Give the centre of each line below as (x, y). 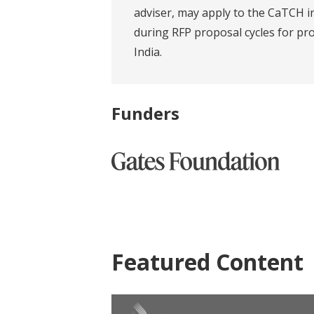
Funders (145, 113)
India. (148, 52)
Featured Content (207, 261)
